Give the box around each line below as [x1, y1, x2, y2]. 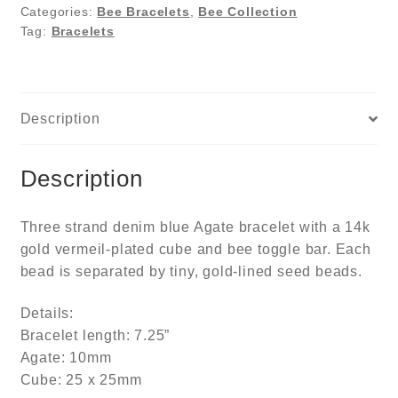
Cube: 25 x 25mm [20, 372, 142, 388]
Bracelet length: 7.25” [20, 328, 171, 344]
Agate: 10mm [20, 350, 112, 366]
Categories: [20, 4, 98, 20]
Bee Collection [198, 4, 298, 20]
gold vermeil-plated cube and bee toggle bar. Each [20, 241, 371, 257]
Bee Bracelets [97, 4, 190, 20]
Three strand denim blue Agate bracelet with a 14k [20, 219, 370, 235]
